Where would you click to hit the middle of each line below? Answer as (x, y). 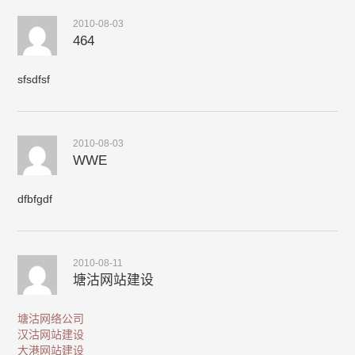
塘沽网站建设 (114, 280)
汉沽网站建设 (51, 334)
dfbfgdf (35, 199)
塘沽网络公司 (51, 319)
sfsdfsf (34, 79)
